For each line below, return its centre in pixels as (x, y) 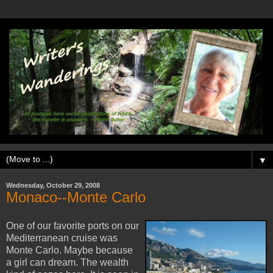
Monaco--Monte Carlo (76, 197)
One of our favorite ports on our (73, 226)
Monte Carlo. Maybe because (69, 250)
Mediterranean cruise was (62, 238)
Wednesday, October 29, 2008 (53, 185)
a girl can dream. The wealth (67, 263)
